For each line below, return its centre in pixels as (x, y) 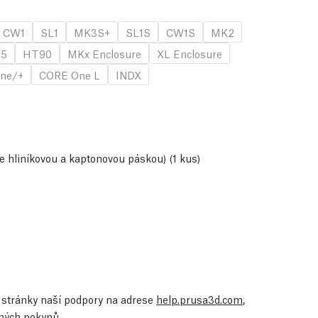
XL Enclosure (190, 54)
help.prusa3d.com (199, 299)
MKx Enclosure (104, 54)
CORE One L (70, 75)
